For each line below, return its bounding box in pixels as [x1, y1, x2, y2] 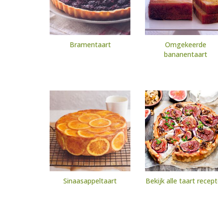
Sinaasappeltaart [63, 176, 117, 186]
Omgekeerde [164, 40, 206, 50]
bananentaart [163, 50, 207, 59]
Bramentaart [69, 40, 111, 50]
